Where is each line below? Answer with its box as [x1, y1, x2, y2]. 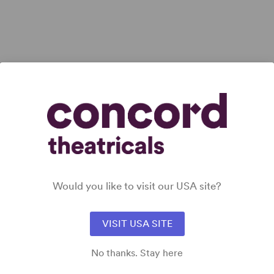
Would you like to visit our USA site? [53, 180, 221, 192]
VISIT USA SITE [102, 218, 172, 229]
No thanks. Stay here [91, 247, 183, 259]
